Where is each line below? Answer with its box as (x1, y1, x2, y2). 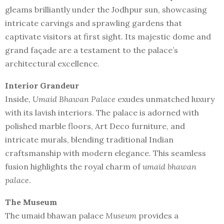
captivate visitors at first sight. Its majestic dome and (5, 31, 211, 41)
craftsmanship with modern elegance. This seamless (5, 148, 206, 158)
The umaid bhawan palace (5, 210, 103, 220)
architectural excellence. (5, 58, 99, 68)
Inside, (5, 94, 32, 104)
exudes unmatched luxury (115, 94, 214, 104)
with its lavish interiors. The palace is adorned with (5, 107, 199, 117)
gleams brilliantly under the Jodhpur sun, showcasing (5, 4, 207, 14)
